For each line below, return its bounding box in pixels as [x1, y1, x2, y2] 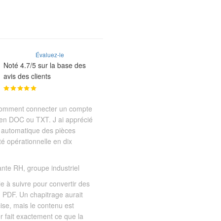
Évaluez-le [35, 50, 64, 59]
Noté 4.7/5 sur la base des [3, 60, 86, 71]
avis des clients [3, 71, 51, 81]
